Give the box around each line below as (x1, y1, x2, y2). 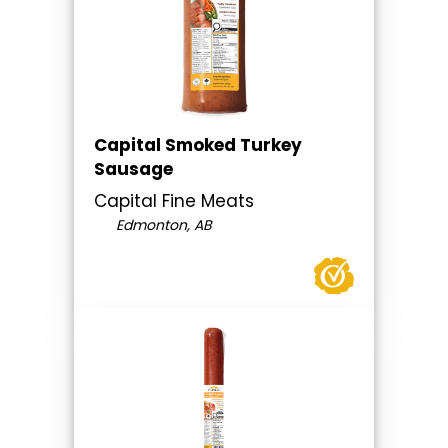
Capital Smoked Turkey (94, 133, 302, 158)
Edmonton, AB (111, 215, 212, 236)
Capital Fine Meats (94, 189, 254, 214)
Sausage (94, 157, 173, 182)
